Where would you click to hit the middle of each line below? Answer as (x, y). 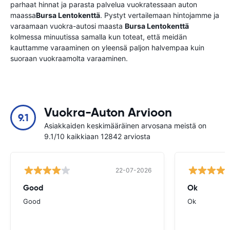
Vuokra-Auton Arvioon (108, 112)
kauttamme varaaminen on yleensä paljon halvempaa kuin (107, 47)
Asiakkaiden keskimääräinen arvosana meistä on (125, 126)
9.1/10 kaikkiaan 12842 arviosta (97, 136)
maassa (23, 15)
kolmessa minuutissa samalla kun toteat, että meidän (99, 37)
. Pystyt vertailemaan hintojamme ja (160, 15)
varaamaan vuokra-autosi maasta (68, 26)
